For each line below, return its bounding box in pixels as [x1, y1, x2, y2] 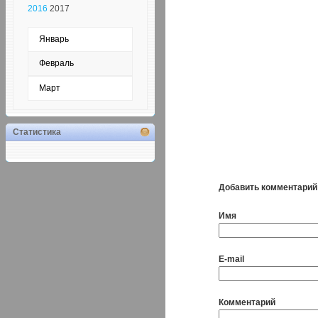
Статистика [13, 127, 61, 138]
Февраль [39, 58, 74, 69]
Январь [39, 34, 69, 45]
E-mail [219, 254, 244, 264]
